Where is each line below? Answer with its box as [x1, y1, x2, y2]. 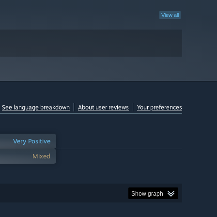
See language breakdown [2, 104, 70, 111]
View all [161, 12, 179, 18]
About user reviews [78, 104, 129, 111]
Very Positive [13, 137, 50, 145]
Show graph [131, 190, 163, 197]
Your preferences [137, 104, 182, 111]
